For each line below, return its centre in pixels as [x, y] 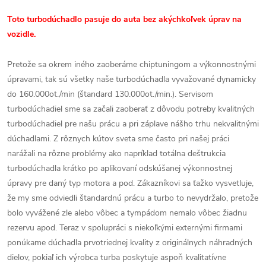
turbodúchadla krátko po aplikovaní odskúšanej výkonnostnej [120, 168]
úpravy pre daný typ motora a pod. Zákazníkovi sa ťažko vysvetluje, [130, 183]
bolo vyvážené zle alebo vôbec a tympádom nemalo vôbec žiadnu [127, 213]
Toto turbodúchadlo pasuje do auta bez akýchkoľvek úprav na [124, 19]
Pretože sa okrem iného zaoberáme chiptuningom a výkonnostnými [132, 64]
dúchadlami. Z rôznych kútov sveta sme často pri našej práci [118, 139]
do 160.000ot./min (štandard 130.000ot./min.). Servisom [110, 94]
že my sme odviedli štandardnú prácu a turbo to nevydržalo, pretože [133, 198]
